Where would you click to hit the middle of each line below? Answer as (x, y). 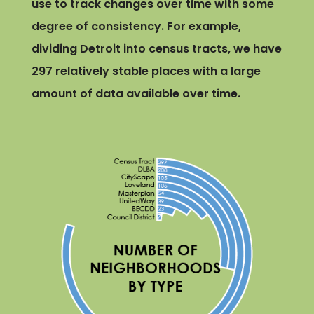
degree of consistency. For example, (136, 27)
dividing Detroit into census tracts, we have (156, 49)
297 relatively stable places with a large (146, 71)
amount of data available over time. (136, 94)
